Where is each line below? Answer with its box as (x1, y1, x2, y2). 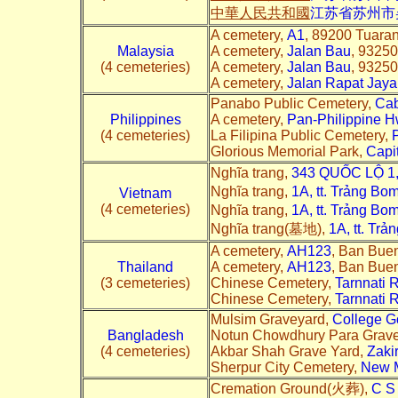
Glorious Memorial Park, (211, 143, 366, 159)
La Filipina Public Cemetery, (211, 127, 392, 143)
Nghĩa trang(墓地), (211, 220, 329, 236)
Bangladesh (107, 327, 184, 343)
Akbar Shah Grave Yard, (211, 343, 367, 359)
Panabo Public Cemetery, (211, 95, 375, 111)
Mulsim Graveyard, (211, 311, 332, 327)
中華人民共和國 (211, 4, 310, 20)
